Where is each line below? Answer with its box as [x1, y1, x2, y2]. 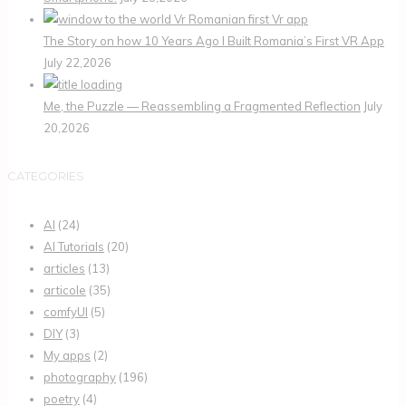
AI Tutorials [43, 238, 104, 254]
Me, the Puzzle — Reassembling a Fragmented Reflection [43, 99, 361, 113]
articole [43, 282, 86, 297]
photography [43, 369, 116, 384]
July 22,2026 [43, 55, 111, 70]
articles [43, 260, 85, 275]
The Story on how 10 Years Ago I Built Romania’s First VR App [43, 34, 384, 48]
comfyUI [43, 304, 88, 319]
